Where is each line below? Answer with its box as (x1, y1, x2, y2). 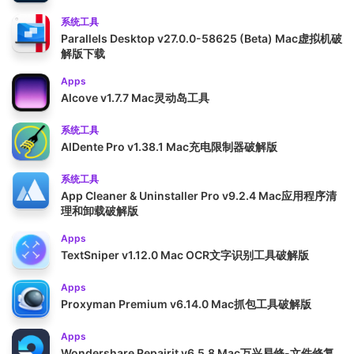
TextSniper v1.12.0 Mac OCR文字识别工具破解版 (61, 247, 309, 262)
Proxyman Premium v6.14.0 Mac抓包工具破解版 (61, 296, 311, 311)
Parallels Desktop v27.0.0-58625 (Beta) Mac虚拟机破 (61, 31, 342, 45)
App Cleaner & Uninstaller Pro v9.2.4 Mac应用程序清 (61, 188, 337, 202)
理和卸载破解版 (61, 203, 138, 217)
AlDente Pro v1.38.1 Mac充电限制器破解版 (61, 139, 277, 153)
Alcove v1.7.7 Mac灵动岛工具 (61, 90, 209, 104)
